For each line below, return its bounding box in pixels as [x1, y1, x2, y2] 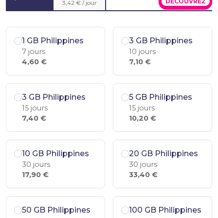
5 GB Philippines [129, 92, 192, 102]
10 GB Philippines [22, 149, 89, 158]
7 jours [22, 47, 45, 56]
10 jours [129, 47, 156, 56]
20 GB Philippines [129, 149, 198, 158]
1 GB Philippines [22, 36, 84, 45]
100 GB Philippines [129, 205, 201, 215]
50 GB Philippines [22, 205, 91, 215]
